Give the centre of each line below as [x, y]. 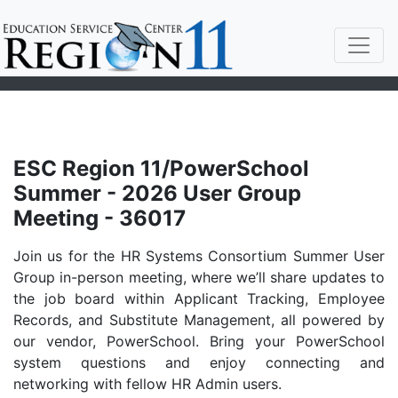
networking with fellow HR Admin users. [147, 384]
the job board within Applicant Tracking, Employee [199, 298]
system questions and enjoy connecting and [199, 362]
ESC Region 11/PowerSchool [161, 168]
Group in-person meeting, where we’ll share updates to [199, 277]
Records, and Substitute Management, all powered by [199, 320]
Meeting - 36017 [99, 218]
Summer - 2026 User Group [157, 193]
